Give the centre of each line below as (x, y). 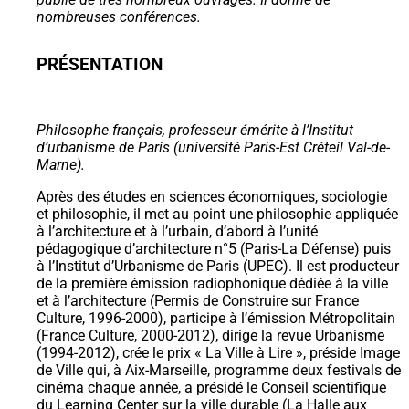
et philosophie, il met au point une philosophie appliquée (217, 214)
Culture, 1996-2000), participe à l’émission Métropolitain (216, 318)
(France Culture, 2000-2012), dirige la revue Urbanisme (210, 335)
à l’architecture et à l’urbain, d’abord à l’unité (177, 231)
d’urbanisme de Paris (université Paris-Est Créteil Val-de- (213, 147)
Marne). (61, 164)
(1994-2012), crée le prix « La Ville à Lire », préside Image (218, 352)
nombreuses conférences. (119, 17)
